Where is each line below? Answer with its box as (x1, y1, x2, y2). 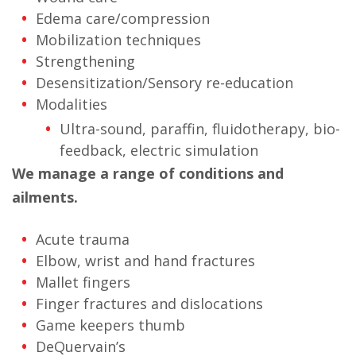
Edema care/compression (36, 9, 210, 28)
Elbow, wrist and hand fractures (36, 251, 255, 270)
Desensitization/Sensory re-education (36, 73, 293, 92)
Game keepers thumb (36, 315, 185, 335)
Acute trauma (36, 230, 130, 249)
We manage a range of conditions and (12, 164, 284, 183)
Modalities (36, 95, 107, 114)
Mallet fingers (36, 273, 130, 292)
